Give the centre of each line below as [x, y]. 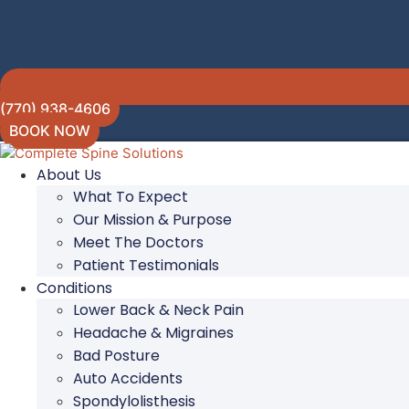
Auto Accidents [128, 378]
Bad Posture [116, 355]
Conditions [74, 288]
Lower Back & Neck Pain [158, 309]
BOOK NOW [50, 130]
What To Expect [131, 196]
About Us [69, 174]
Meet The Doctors [138, 242]
